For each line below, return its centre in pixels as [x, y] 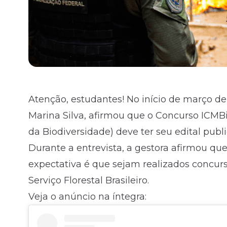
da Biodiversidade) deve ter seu [102, 132]
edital [188, 132]
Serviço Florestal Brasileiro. [89, 180]
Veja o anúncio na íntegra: [87, 197]
